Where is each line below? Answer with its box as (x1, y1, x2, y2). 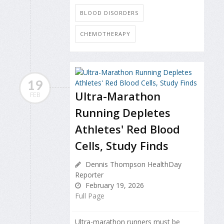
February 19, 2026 (83, 180, 144, 190)
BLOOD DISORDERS (80, 8, 138, 16)
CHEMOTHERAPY (80, 29, 130, 37)
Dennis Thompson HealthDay (83, 159, 181, 169)
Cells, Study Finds (75, 137, 168, 153)
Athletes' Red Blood (75, 121, 180, 136)
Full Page (75, 190, 104, 200)
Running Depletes (75, 104, 170, 120)
